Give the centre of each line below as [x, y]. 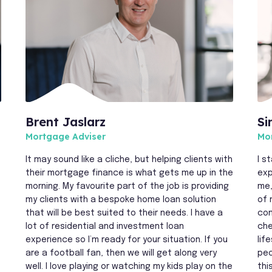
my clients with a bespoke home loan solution [121, 199]
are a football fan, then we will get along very [121, 253]
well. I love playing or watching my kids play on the [129, 266]
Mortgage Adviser [65, 136]
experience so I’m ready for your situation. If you [126, 240]
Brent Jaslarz [65, 121]
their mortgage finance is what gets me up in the [129, 173]
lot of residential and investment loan [104, 226]
